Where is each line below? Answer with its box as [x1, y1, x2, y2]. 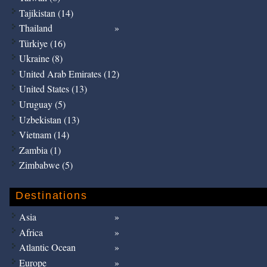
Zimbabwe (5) [18, 159, 73, 172]
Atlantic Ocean [18, 241, 76, 254]
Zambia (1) [18, 143, 61, 156]
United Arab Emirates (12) [18, 67, 119, 80]
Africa [18, 225, 43, 238]
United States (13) [18, 82, 87, 95]
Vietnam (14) [18, 128, 69, 141]
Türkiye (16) [18, 36, 66, 49]
